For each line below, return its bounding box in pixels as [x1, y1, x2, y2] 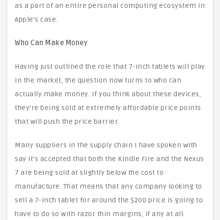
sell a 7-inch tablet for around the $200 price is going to [15, 196, 203, 204]
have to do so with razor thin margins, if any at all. [15, 210, 185, 218]
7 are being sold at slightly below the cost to [15, 168, 164, 177]
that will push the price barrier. [15, 117, 119, 126]
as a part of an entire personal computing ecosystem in [15, 1, 205, 10]
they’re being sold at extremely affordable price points [15, 104, 201, 112]
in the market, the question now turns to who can [15, 76, 181, 84]
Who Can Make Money [15, 39, 87, 47]
